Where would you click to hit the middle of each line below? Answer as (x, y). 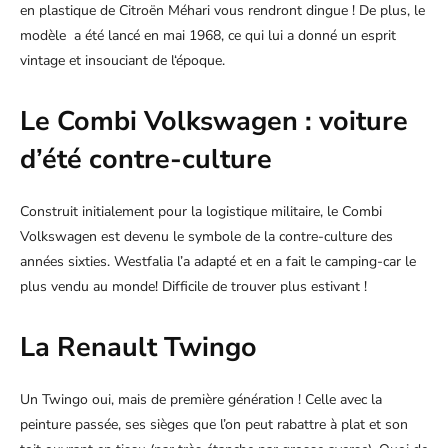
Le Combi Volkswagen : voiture (214, 122)
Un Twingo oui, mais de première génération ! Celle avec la (201, 400)
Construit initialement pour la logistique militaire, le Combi (201, 212)
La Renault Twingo (138, 348)
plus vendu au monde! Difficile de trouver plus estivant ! (193, 287)
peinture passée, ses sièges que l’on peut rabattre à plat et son (214, 425)
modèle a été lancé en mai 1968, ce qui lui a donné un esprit (208, 36)
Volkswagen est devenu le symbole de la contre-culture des (206, 237)
